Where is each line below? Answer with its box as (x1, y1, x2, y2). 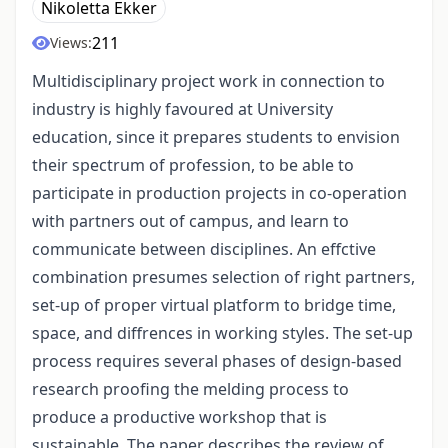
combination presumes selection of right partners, (32, 266, 415, 289)
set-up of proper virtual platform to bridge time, (32, 294, 396, 317)
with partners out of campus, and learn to (32, 210, 349, 233)
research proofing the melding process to (32, 378, 349, 401)
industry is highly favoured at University (32, 98, 333, 121)
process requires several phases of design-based (32, 350, 402, 373)
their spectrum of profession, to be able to (32, 154, 354, 177)
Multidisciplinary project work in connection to (32, 70, 385, 93)
